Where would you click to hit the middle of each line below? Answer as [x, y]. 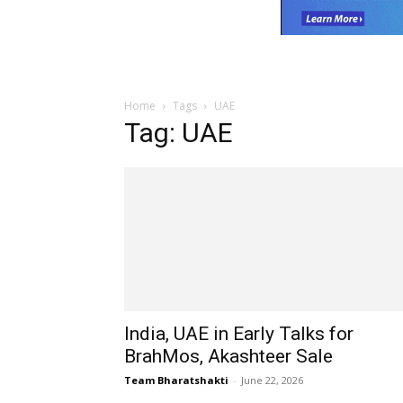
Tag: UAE [179, 132]
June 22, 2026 [272, 380]
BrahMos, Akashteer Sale [228, 356]
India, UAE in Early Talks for [239, 333]
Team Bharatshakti [176, 380]
